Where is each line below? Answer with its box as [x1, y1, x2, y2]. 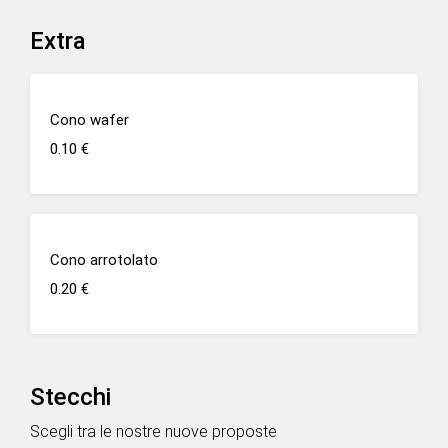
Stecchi [30, 383, 111, 411]
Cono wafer [50, 110, 129, 129]
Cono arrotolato [50, 250, 158, 269]
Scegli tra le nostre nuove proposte [30, 422, 277, 441]
